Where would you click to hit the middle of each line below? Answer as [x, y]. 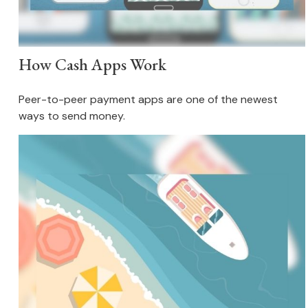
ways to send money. [71, 116]
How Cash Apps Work [92, 65]
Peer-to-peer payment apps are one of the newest [148, 100]
